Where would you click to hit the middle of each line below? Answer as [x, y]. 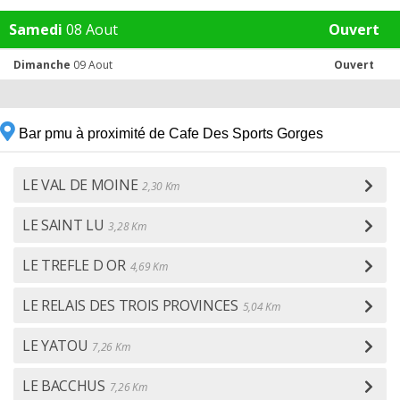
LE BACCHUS [64, 386]
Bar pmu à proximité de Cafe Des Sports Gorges [169, 133]
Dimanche [42, 65]
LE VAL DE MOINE [80, 185]
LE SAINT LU [63, 225]
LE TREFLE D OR [74, 265]
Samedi [36, 29]
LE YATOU [55, 346]
